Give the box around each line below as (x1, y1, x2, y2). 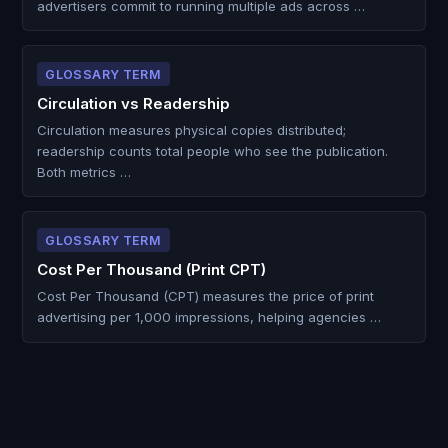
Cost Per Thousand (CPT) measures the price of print (36, 288, 374, 305)
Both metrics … (36, 164, 131, 181)
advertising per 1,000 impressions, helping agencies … (36, 309, 381, 326)
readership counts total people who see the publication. (36, 143, 388, 160)
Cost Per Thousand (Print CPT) (36, 261, 266, 280)
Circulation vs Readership (36, 94, 230, 113)
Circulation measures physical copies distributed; (36, 122, 346, 139)
